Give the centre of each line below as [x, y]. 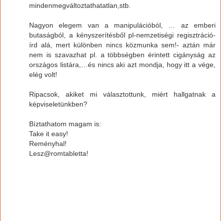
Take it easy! [49, 133]
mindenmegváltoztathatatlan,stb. [80, 5]
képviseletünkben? [58, 104]
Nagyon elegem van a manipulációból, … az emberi [122, 25]
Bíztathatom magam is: [65, 124]
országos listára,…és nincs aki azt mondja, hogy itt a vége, [122, 64]
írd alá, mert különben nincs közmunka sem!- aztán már [122, 45]
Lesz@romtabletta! [59, 153]
